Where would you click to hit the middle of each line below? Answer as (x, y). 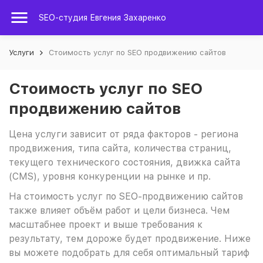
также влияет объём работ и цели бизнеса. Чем (119, 210)
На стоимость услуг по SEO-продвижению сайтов (126, 196)
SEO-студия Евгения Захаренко (102, 18)
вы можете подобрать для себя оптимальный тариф (129, 253)
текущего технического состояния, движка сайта (124, 162)
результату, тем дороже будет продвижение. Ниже (130, 239)
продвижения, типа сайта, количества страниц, (120, 148)
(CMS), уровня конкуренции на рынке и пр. (111, 176)
